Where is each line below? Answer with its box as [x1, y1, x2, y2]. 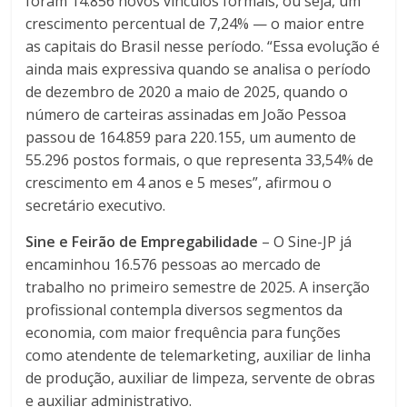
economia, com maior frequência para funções [25, 323, 342, 343]
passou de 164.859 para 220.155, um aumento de [25, 127, 357, 148]
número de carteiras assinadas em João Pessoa [25, 104, 347, 125]
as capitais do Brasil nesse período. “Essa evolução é [25, 36, 381, 57]
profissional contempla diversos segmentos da [25, 300, 343, 321]
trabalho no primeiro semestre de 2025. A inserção [25, 277, 371, 298]
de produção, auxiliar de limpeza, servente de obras [25, 368, 376, 389]
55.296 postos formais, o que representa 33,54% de [25, 150, 374, 171]
